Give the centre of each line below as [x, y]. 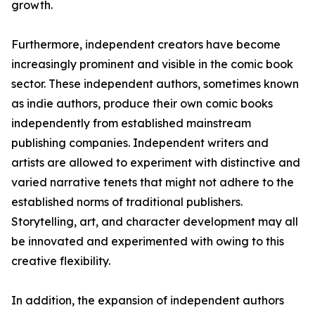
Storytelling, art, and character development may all [155, 222]
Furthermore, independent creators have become [146, 45]
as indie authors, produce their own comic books [142, 104]
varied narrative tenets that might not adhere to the [153, 182]
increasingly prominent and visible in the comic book [152, 64]
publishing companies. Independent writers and [140, 143]
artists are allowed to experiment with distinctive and [156, 163]
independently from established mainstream [131, 123]
